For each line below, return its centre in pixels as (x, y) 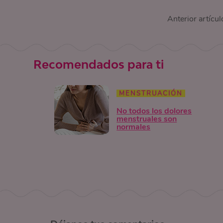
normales (134, 127)
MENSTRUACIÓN (151, 93)
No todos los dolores (154, 111)
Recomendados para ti (99, 64)
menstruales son (147, 119)
